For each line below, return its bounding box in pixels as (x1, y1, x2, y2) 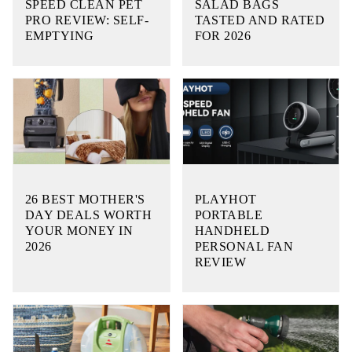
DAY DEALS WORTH (25, 207, 152, 222)
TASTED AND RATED (194, 13, 325, 27)
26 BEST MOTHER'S (25, 192, 145, 206)
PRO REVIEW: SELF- (25, 13, 149, 27)
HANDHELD (194, 223, 270, 237)
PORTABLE (194, 207, 263, 222)
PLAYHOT (194, 192, 257, 206)
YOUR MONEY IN (25, 223, 134, 237)
